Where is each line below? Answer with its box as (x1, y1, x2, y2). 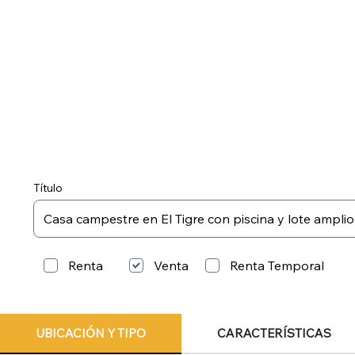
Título (33, 181, 63, 196)
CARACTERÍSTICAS (217, 325, 331, 341)
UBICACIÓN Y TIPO (36, 325, 146, 341)
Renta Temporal (230, 258, 325, 274)
